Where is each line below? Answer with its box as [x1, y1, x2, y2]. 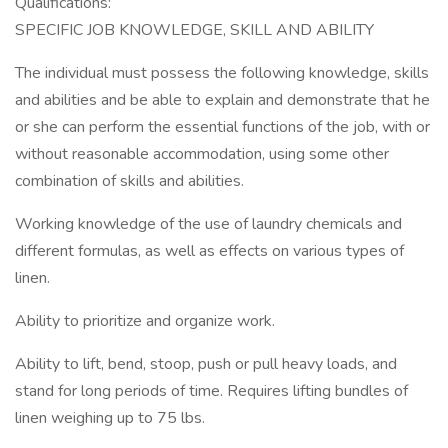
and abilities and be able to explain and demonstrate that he [15, 89, 430, 111]
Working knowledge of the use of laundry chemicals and [15, 213, 402, 235]
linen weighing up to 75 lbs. [15, 407, 205, 429]
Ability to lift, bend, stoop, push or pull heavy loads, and [15, 353, 397, 375]
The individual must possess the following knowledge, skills [15, 62, 429, 84]
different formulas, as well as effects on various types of [15, 240, 404, 262]
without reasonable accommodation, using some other [15, 143, 389, 165]
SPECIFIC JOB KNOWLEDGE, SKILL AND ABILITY [15, 19, 374, 41]
